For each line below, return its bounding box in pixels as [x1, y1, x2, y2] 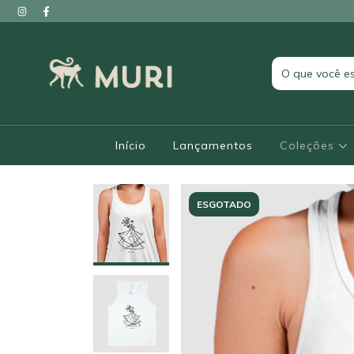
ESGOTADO [197, 198, 252, 210]
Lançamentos [172, 138, 253, 153]
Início [115, 138, 146, 153]
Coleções [279, 138, 338, 153]
